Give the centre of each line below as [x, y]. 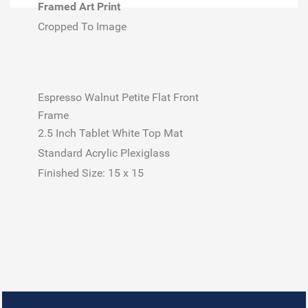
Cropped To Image [82, 26]
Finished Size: [73, 173]
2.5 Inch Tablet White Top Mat [110, 133]
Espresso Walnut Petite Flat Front [118, 97]
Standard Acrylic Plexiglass [105, 153]
